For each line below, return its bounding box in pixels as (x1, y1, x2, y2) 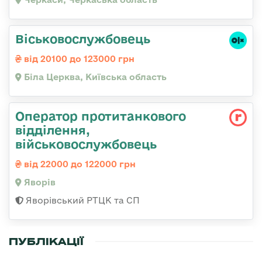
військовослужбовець (15, 136, 157, 151)
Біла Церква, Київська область (22, 71, 167, 82)
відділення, (15, 122, 90, 137)
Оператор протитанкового (15, 108, 186, 123)
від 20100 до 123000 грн (22, 53, 135, 64)
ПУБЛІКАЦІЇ (9, 235, 84, 248)
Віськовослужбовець (15, 31, 150, 46)
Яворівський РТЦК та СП (23, 195, 140, 205)
